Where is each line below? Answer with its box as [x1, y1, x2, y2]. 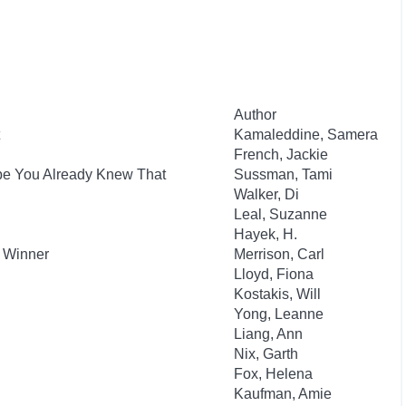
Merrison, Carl [234, 246, 324, 262]
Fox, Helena [234, 366, 313, 382]
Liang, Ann [234, 326, 303, 342]
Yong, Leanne [234, 306, 324, 322]
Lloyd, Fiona [234, 266, 314, 282]
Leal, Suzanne [234, 207, 327, 222]
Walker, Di [234, 187, 299, 202]
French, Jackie [234, 147, 328, 162]
